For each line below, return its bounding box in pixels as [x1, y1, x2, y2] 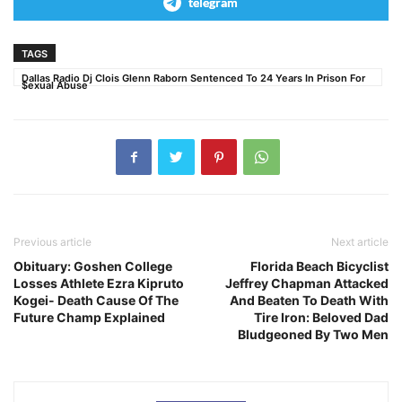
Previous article [13, 234, 92, 249]
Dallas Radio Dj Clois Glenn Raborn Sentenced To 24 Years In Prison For [22, 71, 365, 84]
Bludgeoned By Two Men [238, 326, 389, 342]
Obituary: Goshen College [13, 258, 172, 274]
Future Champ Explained [13, 309, 165, 325]
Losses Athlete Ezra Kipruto [13, 275, 184, 291]
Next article [331, 234, 389, 249]
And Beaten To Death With [230, 292, 389, 308]
